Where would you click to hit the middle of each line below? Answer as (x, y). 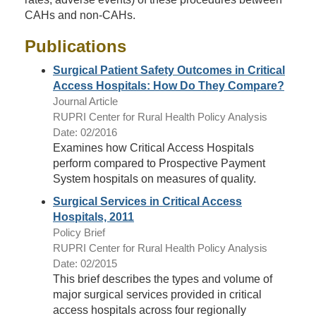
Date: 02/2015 (85, 263)
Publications (75, 46)
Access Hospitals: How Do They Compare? (169, 86)
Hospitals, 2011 (93, 217)
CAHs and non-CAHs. (80, 15)
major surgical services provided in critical (157, 294)
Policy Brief (79, 232)
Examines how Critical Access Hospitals (153, 148)
